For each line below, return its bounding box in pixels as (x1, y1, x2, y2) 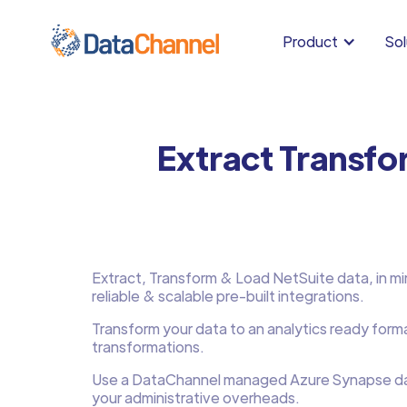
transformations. (91, 337, 204, 356)
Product (283, 32, 338, 51)
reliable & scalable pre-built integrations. (91, 286, 364, 305)
